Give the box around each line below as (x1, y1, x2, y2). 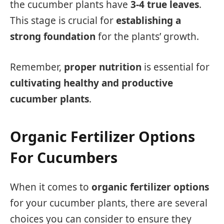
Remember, (10, 60, 64, 73)
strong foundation (10, 29, 95, 43)
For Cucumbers (10, 148, 117, 167)
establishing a (116, 13, 181, 27)
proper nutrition (64, 60, 141, 73)
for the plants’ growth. (95, 29, 199, 43)
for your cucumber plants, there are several (10, 196, 207, 209)
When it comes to (10, 180, 91, 193)
